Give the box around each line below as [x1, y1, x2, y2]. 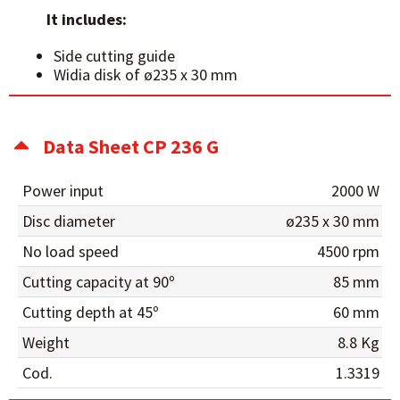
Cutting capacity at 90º [22, 271, 175, 292]
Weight [22, 332, 70, 353]
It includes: [46, 9, 127, 29]
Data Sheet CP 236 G [43, 134, 219, 159]
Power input [22, 180, 104, 201]
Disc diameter [22, 211, 115, 231]
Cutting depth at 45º [22, 302, 159, 322]
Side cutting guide [54, 46, 175, 66]
